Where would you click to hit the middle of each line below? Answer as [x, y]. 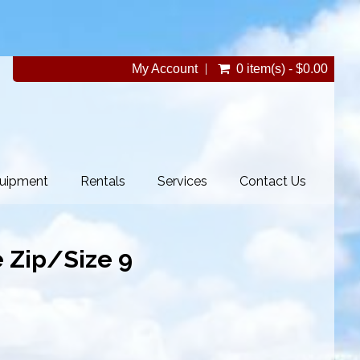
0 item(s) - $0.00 [282, 69]
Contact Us [273, 181]
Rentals [103, 181]
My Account [165, 69]
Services [182, 181]
